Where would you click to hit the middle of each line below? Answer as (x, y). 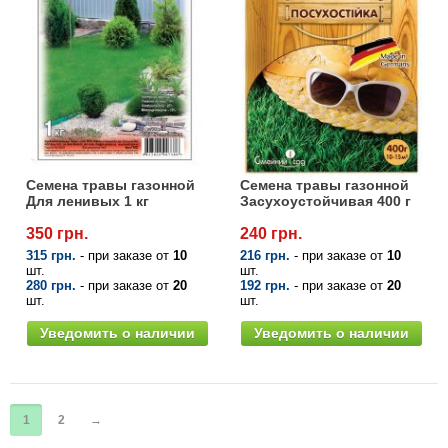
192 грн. (265, 285)
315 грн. (51, 255)
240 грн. (271, 233)
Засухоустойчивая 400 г (325, 200)
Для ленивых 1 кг (87, 200)
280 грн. (51, 285)
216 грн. (265, 255)
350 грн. (57, 233)
